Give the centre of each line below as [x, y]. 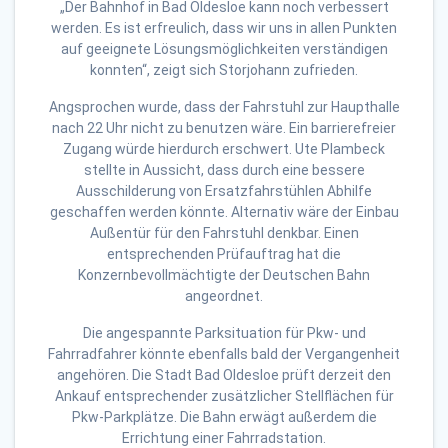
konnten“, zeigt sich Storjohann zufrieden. [224, 70]
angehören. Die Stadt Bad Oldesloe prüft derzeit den [224, 375]
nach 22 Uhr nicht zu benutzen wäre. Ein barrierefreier [224, 128]
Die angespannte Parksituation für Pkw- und [224, 333]
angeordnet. [224, 296]
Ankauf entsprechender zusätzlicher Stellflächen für [224, 396]
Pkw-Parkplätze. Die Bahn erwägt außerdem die [224, 417]
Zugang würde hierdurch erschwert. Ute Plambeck [224, 149]
